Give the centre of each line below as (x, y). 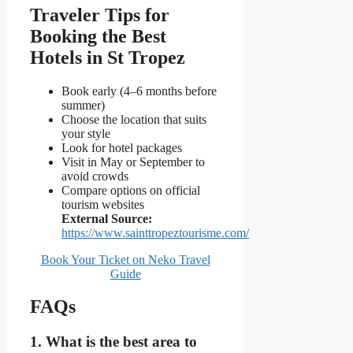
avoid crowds (95, 176)
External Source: (107, 218)
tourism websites (103, 204)
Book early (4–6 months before (139, 91)
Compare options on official (131, 190)
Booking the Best (98, 36)
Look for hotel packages (122, 147)
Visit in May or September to (133, 162)
